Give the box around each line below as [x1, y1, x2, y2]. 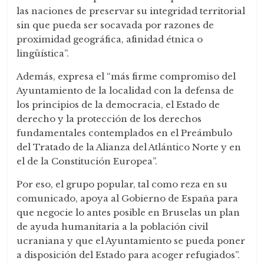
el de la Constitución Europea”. [16, 156, 158, 167]
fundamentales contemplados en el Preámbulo [16, 127, 233, 139]
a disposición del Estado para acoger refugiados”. [16, 249, 240, 261]
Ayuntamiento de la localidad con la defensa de [16, 85, 235, 97]
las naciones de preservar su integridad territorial [16, 5, 246, 17]
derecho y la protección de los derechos [16, 113, 202, 125]
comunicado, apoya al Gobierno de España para [16, 193, 239, 204]
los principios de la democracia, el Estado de [16, 99, 220, 111]
